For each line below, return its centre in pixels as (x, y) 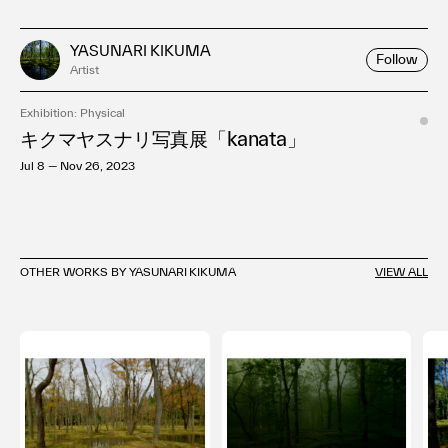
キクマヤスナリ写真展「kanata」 (163, 138)
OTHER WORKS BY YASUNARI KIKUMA (128, 271)
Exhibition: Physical (72, 112)
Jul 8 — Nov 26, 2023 (77, 165)
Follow (397, 59)
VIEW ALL (401, 271)
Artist (84, 69)
